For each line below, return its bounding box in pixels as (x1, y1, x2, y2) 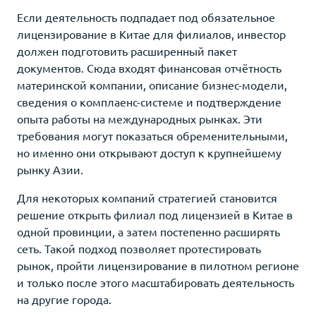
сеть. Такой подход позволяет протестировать (17, 241, 261, 255)
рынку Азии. (17, 162, 83, 176)
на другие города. (17, 291, 111, 306)
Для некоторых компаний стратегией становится (17, 190, 277, 205)
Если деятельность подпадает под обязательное (17, 9, 275, 24)
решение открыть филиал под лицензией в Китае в (17, 207, 293, 221)
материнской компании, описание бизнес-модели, (17, 77, 287, 92)
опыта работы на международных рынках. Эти (17, 111, 262, 126)
